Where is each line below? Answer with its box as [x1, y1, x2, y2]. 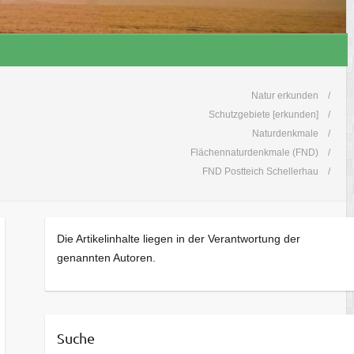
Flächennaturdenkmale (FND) [190, 147, 318, 159]
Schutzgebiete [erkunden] [209, 109, 318, 121]
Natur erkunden [251, 90, 318, 102]
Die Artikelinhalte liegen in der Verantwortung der [56, 232, 300, 246]
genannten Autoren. [56, 251, 156, 265]
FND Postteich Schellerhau [202, 166, 318, 178]
